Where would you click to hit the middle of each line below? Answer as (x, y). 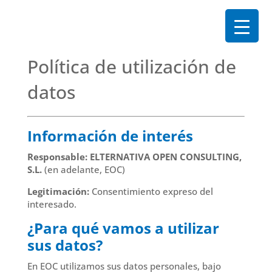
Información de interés (110, 136)
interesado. (52, 204)
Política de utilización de (131, 66)
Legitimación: (59, 191)
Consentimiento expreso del (152, 191)
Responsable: (57, 157)
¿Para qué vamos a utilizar (123, 228)
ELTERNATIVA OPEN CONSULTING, (165, 157)
